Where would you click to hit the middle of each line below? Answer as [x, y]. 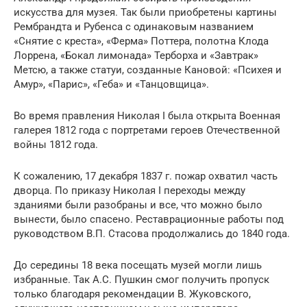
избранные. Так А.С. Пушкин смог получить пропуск [142, 279]
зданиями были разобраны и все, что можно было [138, 205]
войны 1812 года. [56, 144]
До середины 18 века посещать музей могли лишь [138, 265]
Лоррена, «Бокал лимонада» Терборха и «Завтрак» [136, 55]
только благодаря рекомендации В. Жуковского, [132, 294]
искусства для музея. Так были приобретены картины [145, 12]
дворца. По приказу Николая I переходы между [130, 190]
